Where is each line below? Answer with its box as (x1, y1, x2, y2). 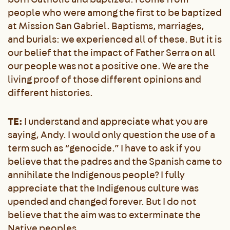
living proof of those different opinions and (8, 72, 201, 86)
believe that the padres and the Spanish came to (8, 155, 222, 168)
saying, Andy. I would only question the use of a (8, 128, 215, 141)
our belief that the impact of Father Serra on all (8, 46, 216, 59)
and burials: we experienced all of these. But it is (8, 32, 222, 46)
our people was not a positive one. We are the (8, 59, 209, 72)
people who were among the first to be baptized (8, 6, 222, 19)
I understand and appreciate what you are (23, 114, 208, 128)
